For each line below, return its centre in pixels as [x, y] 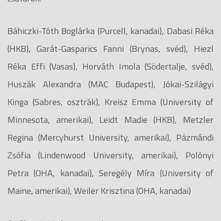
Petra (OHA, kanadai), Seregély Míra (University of [110, 173]
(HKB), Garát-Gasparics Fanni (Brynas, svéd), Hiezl [110, 48]
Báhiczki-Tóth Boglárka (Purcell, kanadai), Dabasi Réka [110, 31]
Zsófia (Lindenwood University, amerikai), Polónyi [110, 155]
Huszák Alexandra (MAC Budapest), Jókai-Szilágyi [110, 84]
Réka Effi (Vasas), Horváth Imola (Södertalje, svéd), [110, 66]
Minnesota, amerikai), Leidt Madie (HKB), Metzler [110, 119]
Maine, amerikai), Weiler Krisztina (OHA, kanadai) [99, 190]
